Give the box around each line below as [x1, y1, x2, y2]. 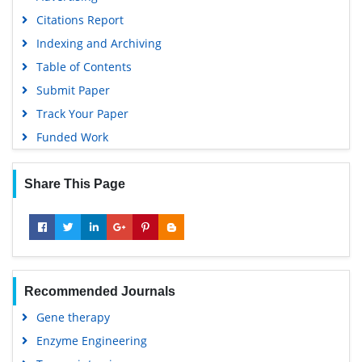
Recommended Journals [23, 284, 175, 298]
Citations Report [36, 11, 124, 27]
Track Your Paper [36, 105, 128, 121]
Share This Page [23, 176, 125, 191]
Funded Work [36, 128, 108, 145]
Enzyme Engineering [36, 332, 147, 348]
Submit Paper [36, 82, 110, 98]
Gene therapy [36, 309, 110, 325]
